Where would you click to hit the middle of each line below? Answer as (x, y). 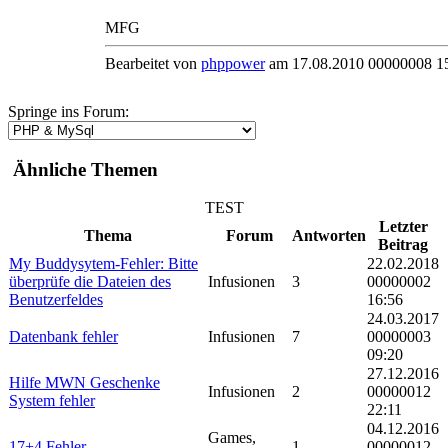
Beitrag (403, 245)
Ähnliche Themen (85, 169)
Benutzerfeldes (56, 300)
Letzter (403, 227)
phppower (233, 63)
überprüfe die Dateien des (90, 282)
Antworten (329, 236)
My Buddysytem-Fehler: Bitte (103, 264)
